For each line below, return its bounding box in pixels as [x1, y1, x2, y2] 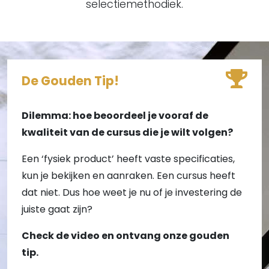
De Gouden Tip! [22, 73, 119, 90]
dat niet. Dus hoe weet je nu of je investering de [22, 186, 242, 200]
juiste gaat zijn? [22, 202, 92, 217]
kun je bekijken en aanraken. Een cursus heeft [22, 169, 235, 183]
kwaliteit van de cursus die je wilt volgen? [22, 125, 233, 140]
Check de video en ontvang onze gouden [22, 229, 229, 243]
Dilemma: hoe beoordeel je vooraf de [22, 109, 208, 123]
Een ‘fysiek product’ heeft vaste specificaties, [22, 152, 235, 166]
